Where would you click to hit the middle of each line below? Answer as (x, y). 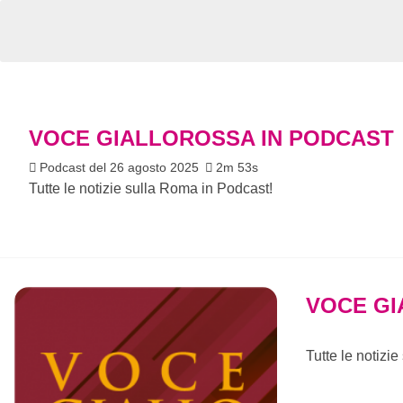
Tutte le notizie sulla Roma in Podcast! (151, 188)
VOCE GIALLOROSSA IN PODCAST (211, 138)
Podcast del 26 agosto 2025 (121, 167)
